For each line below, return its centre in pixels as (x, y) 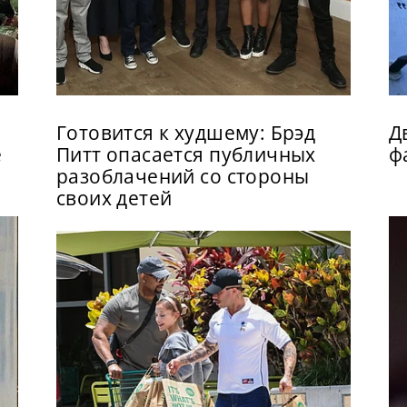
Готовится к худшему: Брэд (186, 133)
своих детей (114, 199)
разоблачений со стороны (183, 177)
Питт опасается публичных (186, 155)
